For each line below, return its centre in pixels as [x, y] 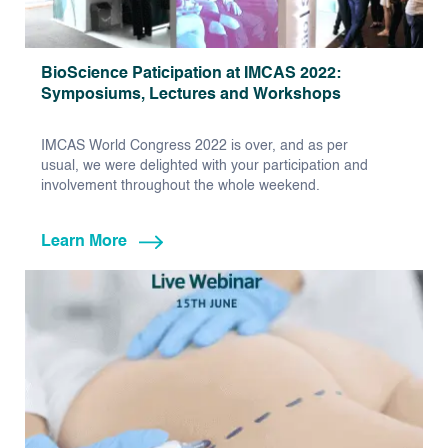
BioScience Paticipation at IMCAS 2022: [191, 74]
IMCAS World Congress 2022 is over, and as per [194, 146]
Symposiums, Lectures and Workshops [191, 95]
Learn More [84, 242]
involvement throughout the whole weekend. [180, 186]
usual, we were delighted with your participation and [204, 166]
